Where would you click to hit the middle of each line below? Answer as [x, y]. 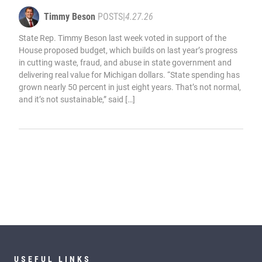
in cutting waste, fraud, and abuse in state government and [125, 62]
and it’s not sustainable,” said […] [77, 99]
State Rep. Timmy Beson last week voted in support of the [123, 38]
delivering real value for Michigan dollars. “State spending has [129, 75]
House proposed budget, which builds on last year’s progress [128, 50]
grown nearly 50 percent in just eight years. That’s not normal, [130, 87]
